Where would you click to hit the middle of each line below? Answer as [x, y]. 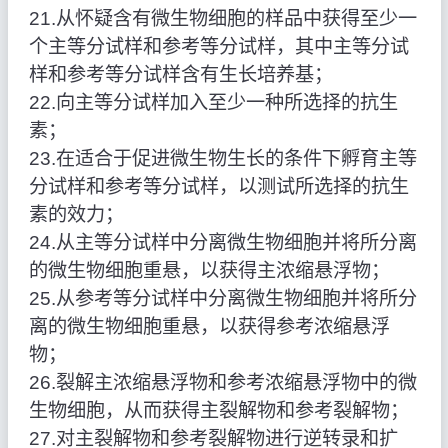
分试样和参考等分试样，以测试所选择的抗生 [218, 187]
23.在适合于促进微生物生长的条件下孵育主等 [222, 159]
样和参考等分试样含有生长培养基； [180, 75]
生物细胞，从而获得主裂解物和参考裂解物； [218, 411]
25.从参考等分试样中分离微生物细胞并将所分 [222, 299]
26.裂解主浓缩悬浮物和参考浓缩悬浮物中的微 [222, 383]
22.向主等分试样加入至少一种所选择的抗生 [213, 103]
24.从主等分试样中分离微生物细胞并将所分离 [222, 243]
